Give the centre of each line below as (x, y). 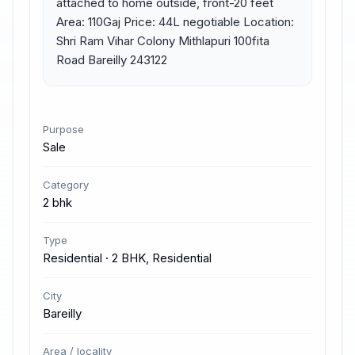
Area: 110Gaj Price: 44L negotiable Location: (175, 22)
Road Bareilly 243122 (112, 60)
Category (66, 185)
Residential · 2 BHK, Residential (127, 258)
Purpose (63, 129)
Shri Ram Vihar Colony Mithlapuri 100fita (163, 41)
